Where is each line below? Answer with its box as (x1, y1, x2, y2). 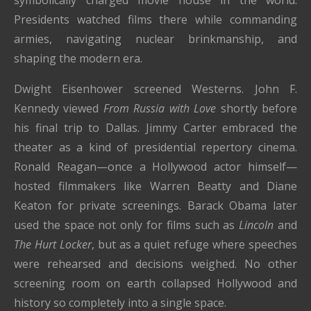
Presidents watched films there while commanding (14, 11, 297, 27)
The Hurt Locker (14, 236, 92, 252)
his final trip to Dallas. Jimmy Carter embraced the (14, 119, 297, 135)
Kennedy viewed (14, 100, 103, 116)
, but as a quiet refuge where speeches (91, 236, 298, 252)
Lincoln (239, 217, 274, 233)
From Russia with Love (103, 100, 217, 116)
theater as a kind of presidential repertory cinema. (14, 139, 297, 155)
